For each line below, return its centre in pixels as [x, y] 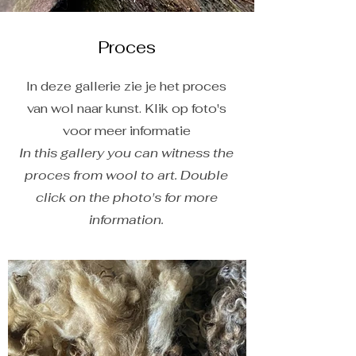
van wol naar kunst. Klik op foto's [126, 108]
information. [126, 220]
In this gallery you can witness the [126, 153]
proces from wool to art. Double [126, 175]
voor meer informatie [126, 131]
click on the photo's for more [126, 197]
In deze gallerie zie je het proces [126, 86]
